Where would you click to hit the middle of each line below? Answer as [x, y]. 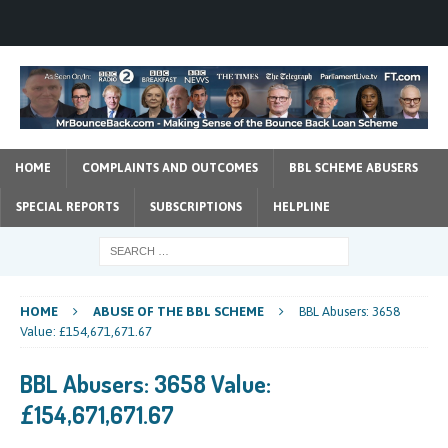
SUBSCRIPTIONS [196, 206]
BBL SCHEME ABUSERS [353, 167]
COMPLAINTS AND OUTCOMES [170, 167]
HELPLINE [301, 206]
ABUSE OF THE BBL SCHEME [178, 311]
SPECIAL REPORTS [67, 206]
